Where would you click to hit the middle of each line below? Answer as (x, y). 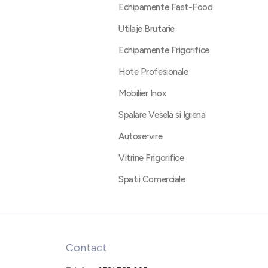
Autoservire (141, 136)
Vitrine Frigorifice (151, 158)
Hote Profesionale (153, 72)
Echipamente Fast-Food (166, 7)
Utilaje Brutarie (147, 29)
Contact (86, 248)
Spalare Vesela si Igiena (162, 115)
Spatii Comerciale (152, 179)
